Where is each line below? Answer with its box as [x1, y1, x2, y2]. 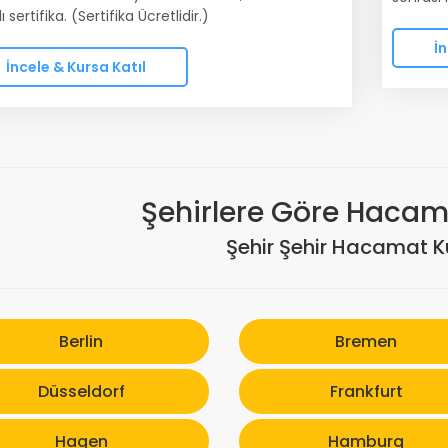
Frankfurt [329, 379, 403, 403]
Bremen [335, 329, 398, 353]
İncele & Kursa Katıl [6, 56, 146, 77]
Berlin [59, 329, 104, 353]
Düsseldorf [37, 379, 125, 403]
